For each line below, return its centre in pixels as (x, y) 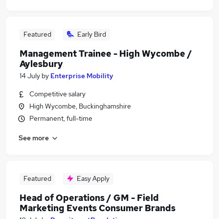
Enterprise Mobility (82, 76)
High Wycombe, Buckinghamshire (80, 106)
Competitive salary (57, 94)
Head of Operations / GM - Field (89, 198)
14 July (30, 76)
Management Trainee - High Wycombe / (106, 54)
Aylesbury (41, 64)
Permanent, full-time (61, 118)
